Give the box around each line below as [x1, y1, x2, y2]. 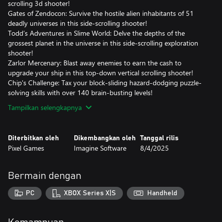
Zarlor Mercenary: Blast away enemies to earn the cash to [8, 58, 181, 67]
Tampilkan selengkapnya [8, 103, 82, 112]
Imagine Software [74, 143, 127, 153]
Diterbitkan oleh [8, 135, 59, 142]
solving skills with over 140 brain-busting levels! [8, 88, 153, 97]
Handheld [147, 189, 177, 197]
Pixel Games [8, 143, 44, 153]
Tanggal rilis [140, 135, 178, 142]
